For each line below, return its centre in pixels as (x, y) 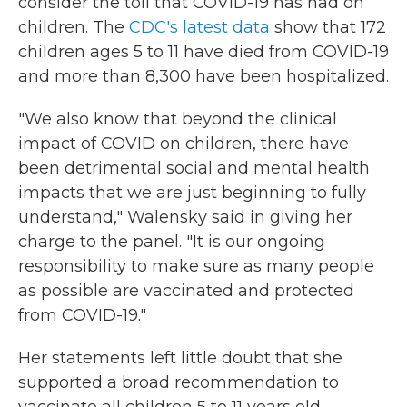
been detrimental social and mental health (194, 169)
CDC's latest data (199, 28)
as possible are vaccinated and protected (186, 291)
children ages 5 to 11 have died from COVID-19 (203, 52)
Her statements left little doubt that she (180, 358)
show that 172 (328, 28)
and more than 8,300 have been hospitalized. (203, 77)
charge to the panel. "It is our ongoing (172, 242)
